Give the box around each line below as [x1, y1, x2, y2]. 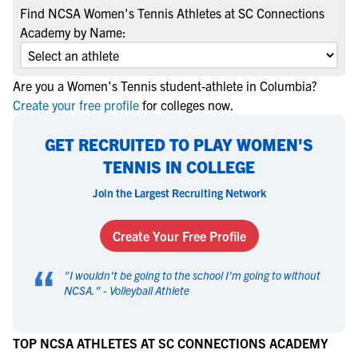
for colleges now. [142, 97, 234, 113]
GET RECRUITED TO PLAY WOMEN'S [45, 134, 313, 154]
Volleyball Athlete [109, 283, 189, 297]
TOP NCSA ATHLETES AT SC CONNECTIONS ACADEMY [13, 335, 328, 351]
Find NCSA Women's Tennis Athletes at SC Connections [20, 5, 324, 21]
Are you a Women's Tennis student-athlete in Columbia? [13, 78, 317, 93]
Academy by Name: [20, 24, 126, 40]
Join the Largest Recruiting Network [92, 185, 266, 200]
